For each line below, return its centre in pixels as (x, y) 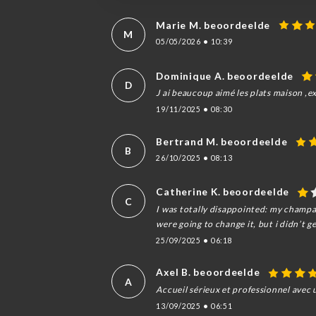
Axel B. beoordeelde (208, 272)
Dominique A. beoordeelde (225, 75)
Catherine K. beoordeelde (223, 192)
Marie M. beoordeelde (213, 25)
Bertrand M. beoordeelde (222, 141)
